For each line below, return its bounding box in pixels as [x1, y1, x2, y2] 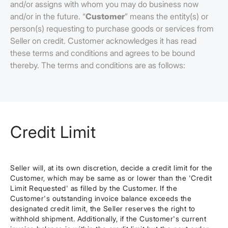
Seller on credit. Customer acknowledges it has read [10, 36, 196, 46]
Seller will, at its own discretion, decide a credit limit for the [10, 163, 213, 172]
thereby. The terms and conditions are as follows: [10, 60, 185, 70]
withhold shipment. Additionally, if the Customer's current [10, 214, 206, 223]
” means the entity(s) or [125, 11, 208, 21]
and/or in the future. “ [10, 11, 85, 21]
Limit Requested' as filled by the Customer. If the [10, 184, 177, 192]
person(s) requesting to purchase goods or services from [10, 23, 214, 34]
